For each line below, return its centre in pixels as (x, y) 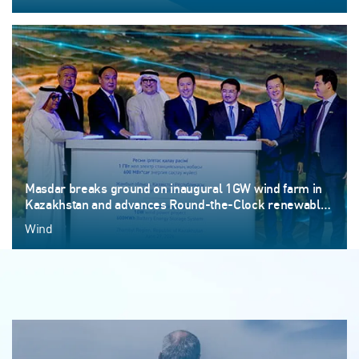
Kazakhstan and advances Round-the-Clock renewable (176, 206)
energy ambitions (73, 222)
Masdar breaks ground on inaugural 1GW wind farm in (173, 190)
